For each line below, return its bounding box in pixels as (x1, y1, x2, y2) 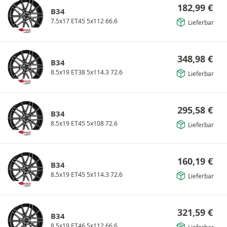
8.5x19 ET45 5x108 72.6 (51, 119, 118, 128)
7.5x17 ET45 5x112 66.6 (51, 16, 118, 25)
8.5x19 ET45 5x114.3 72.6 (51, 170, 123, 179)
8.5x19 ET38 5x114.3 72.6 (51, 67, 123, 77)
